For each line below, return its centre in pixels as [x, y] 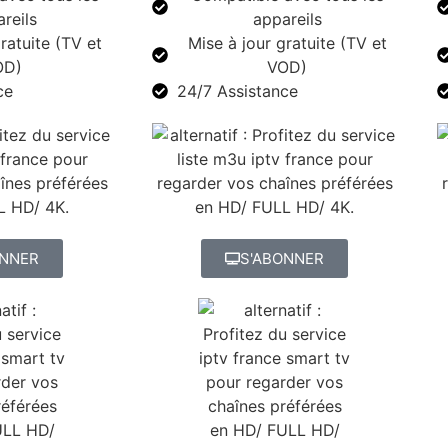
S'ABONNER [282, 258]
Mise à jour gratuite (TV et [287, 42]
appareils [287, 18]
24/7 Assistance [237, 90]
